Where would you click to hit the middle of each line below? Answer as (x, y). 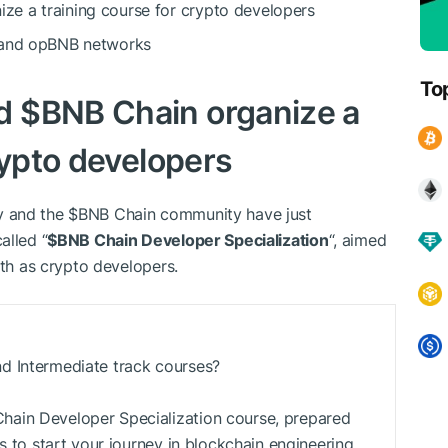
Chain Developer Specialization (209, 240)
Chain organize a (232, 113)
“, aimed (357, 240)
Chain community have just (210, 214)
